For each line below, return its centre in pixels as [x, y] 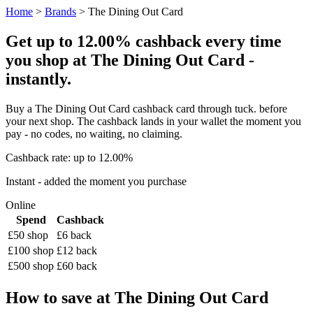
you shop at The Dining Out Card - [130, 60]
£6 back [74, 235]
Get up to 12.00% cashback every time [144, 41]
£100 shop [31, 250]
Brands [60, 12]
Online [21, 205]
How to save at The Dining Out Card [137, 297]
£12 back [77, 250]
